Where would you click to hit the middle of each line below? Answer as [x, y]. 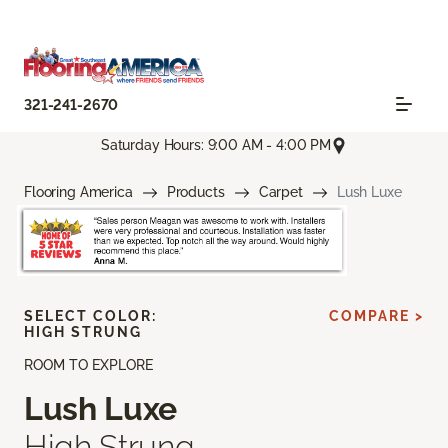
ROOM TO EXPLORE [88, 365]
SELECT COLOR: [90, 316]
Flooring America [78, 192]
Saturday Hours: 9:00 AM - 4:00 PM [216, 145]
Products [195, 192]
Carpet [280, 192]
